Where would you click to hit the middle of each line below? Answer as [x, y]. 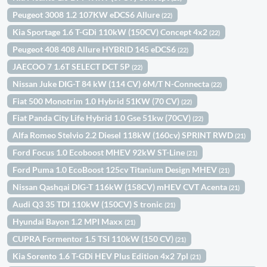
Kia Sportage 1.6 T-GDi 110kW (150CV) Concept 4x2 [111, 32]
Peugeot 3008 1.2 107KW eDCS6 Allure [87, 15]
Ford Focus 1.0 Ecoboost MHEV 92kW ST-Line [100, 153]
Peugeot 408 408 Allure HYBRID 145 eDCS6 [95, 49]
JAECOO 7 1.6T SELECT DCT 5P [72, 66]
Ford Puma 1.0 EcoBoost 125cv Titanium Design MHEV [116, 170]
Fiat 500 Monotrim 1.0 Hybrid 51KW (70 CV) [97, 101]
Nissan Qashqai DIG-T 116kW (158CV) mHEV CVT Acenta [121, 187]
